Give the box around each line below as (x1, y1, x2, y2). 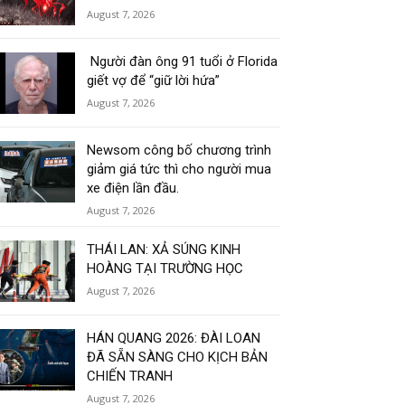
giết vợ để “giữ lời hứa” (87, 72, 221, 89)
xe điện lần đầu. (87, 180, 180, 197)
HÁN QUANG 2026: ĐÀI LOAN (87, 330, 261, 347)
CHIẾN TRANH (87, 368, 174, 385)
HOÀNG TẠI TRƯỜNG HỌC (87, 260, 244, 278)
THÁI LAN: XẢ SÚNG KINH (87, 241, 241, 259)
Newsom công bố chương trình (87, 142, 272, 159)
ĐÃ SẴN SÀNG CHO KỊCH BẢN (87, 349, 268, 366)
